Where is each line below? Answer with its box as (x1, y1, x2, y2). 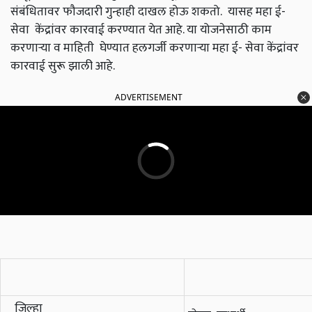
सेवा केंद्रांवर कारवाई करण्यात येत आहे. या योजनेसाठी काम (10, 19, 272, 40)
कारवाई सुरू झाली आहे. (10, 56, 118, 77)
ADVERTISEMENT (115, 91, 182, 104)
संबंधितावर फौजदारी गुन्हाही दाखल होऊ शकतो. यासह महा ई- (10, 1, 286, 22)
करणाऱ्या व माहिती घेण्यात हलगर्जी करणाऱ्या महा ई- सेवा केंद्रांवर (10, 38, 299, 58)
